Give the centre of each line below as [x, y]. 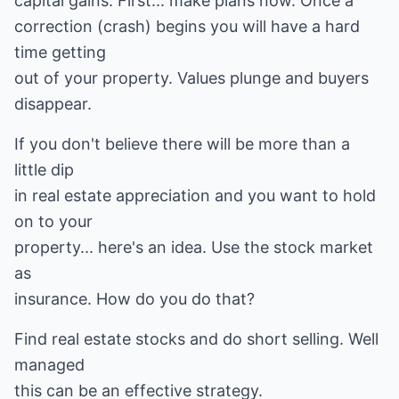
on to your [53, 221]
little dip [44, 170]
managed [49, 365]
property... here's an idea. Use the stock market [194, 247]
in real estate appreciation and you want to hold [195, 195]
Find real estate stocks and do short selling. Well [196, 339]
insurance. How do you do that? [134, 299]
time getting [60, 52]
